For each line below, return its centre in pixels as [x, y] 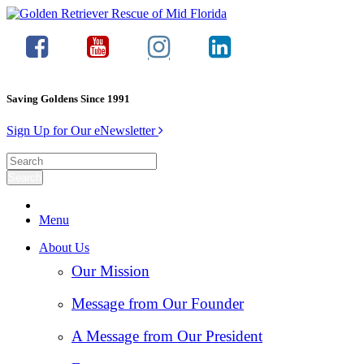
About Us [64, 248]
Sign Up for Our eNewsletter [82, 131]
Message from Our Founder [158, 304]
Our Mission [110, 271]
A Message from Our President [167, 336]
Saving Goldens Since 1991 [68, 99]
